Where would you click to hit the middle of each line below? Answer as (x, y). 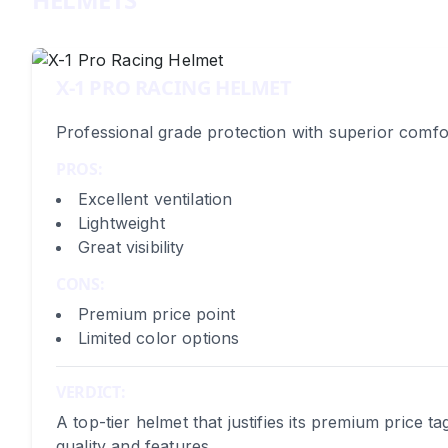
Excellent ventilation (155, 199)
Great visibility (131, 247)
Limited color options (159, 338)
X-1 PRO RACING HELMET (174, 87)
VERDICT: (91, 392)
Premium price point (157, 314)
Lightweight (121, 223)
